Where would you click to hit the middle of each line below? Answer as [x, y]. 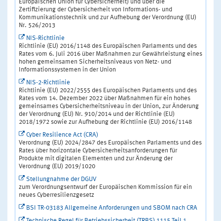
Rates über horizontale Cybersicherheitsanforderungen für [98, 151]
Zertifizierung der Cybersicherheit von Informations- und [95, 10]
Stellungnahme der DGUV [61, 180]
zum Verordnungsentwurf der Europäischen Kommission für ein [105, 187]
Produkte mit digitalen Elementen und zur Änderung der [96, 159]
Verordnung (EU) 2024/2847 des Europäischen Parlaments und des [110, 143]
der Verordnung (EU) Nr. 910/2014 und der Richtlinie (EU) [97, 114]
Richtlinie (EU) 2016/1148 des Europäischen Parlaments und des [108, 46]
